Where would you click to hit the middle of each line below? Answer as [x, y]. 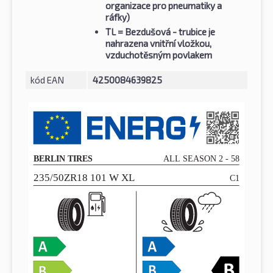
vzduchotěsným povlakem [159, 55]
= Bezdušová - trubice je [165, 32]
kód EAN [47, 80]
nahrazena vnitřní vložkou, [158, 44]
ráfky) [118, 17]
